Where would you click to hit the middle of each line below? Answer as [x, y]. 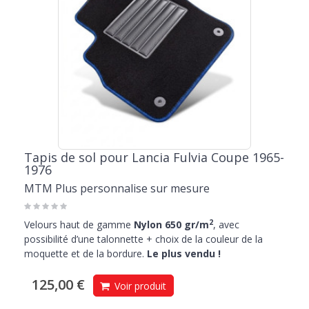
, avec [226, 225]
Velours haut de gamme [78, 225]
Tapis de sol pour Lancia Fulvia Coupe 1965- [154, 158]
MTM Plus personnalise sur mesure [117, 189]
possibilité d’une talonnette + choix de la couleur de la [143, 239]
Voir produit [139, 286]
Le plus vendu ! [184, 254]
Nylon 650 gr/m [170, 225]
